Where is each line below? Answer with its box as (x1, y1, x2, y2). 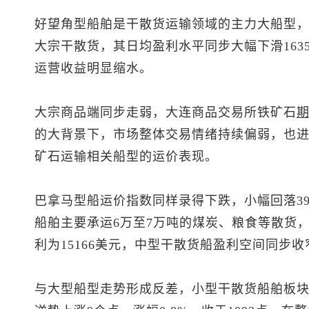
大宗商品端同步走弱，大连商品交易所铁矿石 (34, 106, 297, 120)
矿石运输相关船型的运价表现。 (34, 150, 218, 164)
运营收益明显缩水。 (34, 61, 152, 76)
